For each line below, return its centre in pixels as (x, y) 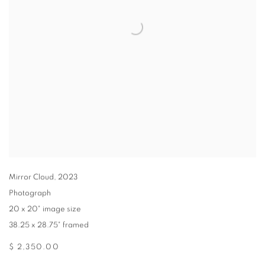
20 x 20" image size (45, 209)
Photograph (30, 193)
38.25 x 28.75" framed (49, 225)
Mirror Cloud (31, 177)
